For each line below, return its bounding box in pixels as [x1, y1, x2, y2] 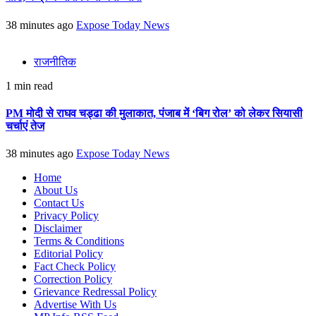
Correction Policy [34, 273, 112, 286]
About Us [34, 184, 78, 197]
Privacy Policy [34, 209, 99, 222]
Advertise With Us [34, 298, 116, 311]
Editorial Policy [34, 248, 103, 260]
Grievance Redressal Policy [34, 286, 157, 298]
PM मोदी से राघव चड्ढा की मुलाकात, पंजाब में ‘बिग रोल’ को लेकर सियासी [6, 107, 303, 119]
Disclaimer [34, 222, 82, 235]
